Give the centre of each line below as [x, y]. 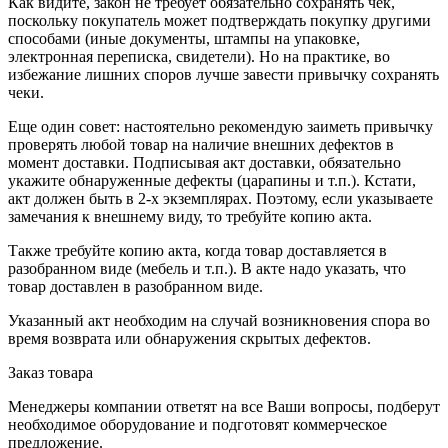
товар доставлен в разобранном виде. [135, 286]
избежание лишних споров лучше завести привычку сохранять [223, 74]
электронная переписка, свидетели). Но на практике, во [199, 56]
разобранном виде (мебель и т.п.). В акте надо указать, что [207, 268]
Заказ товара [50, 372]
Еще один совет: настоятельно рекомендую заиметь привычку [220, 126]
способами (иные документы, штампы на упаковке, [184, 38]
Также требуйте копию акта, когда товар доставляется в [197, 250]
